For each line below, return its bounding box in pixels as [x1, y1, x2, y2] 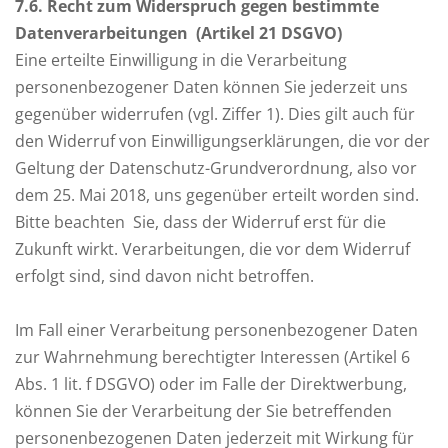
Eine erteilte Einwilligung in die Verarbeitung [15, 49, 347, 71]
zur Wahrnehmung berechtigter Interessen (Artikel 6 [15, 346, 410, 368]
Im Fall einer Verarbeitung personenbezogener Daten [15, 319, 418, 341]
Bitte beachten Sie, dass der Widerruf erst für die [15, 211, 386, 233]
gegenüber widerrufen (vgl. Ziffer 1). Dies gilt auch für [15, 103, 415, 125]
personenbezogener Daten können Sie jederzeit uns [15, 76, 408, 98]
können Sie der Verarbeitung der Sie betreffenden [15, 400, 392, 422]
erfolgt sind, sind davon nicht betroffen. [15, 265, 314, 287]
